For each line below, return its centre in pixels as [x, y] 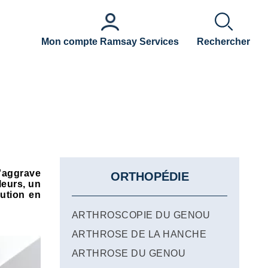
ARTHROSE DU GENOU [129, 253]
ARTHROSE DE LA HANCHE [139, 234]
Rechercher [223, 42]
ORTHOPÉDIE [150, 176]
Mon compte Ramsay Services [110, 42]
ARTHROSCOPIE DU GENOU [141, 215]
